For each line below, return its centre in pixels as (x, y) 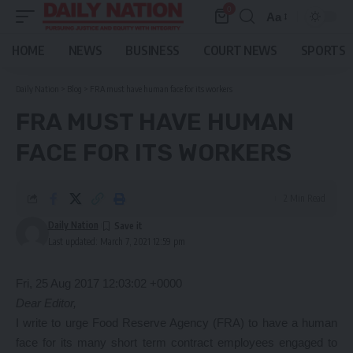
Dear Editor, (46, 303)
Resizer (286, 45)
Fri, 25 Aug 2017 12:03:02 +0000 (99, 283)
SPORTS (323, 50)
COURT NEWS (240, 50)
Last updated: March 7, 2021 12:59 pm (116, 242)
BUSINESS (152, 50)
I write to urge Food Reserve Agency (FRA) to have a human (176, 323)
